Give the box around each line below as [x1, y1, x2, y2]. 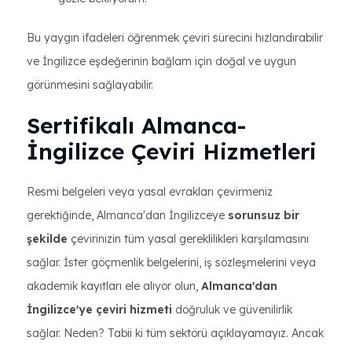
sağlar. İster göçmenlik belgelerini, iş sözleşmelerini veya [27, 255, 316, 269]
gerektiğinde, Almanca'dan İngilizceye [27, 208, 228, 222]
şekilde [27, 232, 71, 246]
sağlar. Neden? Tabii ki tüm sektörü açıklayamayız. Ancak [27, 326, 324, 340]
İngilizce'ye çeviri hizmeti [27, 302, 172, 317]
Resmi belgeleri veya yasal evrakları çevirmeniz [27, 185, 273, 199]
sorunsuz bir [228, 208, 299, 222]
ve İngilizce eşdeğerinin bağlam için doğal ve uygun [27, 54, 296, 68]
